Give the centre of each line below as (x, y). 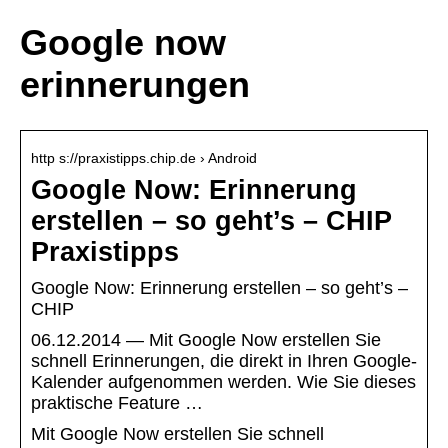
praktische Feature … (117, 403)
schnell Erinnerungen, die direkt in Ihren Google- (224, 361)
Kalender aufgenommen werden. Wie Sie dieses (223, 382)
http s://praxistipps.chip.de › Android (144, 158)
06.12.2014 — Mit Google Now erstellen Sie (206, 340)
